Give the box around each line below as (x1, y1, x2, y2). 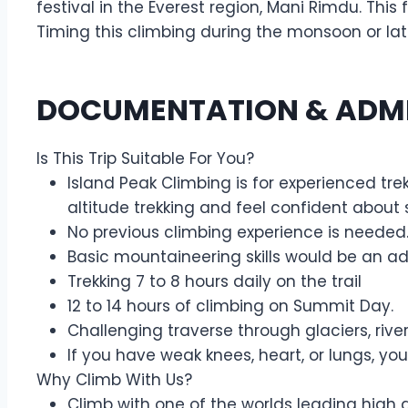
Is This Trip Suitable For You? (36, 148, 254, 169)
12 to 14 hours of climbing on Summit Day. (67, 295, 393, 317)
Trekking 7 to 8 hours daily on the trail (67, 270, 362, 292)
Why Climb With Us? (36, 369, 192, 391)
